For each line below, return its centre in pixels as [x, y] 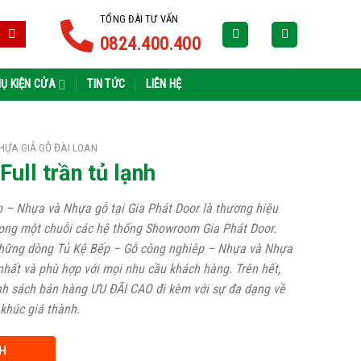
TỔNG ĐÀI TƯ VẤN [139, 19]
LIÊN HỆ [164, 84]
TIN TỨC [106, 84]
